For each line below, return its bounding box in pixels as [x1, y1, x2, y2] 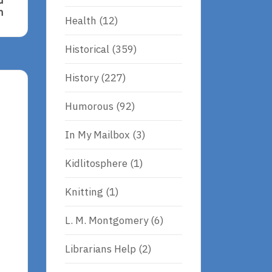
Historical [65, 42, 109, 56]
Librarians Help [65, 242, 136, 256]
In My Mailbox [65, 127, 130, 141]
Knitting [65, 185, 103, 199]
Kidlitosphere [65, 156, 127, 170]
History [65, 70, 98, 84]
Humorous [65, 99, 114, 113]
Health [65, 13, 97, 27]
